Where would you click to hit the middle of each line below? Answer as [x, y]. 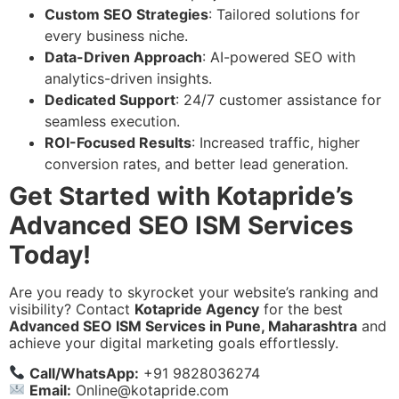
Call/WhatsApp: [85, 373]
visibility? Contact [72, 309]
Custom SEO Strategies [126, 15]
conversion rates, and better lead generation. [196, 164]
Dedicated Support [110, 100]
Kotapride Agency [197, 309]
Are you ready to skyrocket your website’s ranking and [194, 293]
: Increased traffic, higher [276, 143]
